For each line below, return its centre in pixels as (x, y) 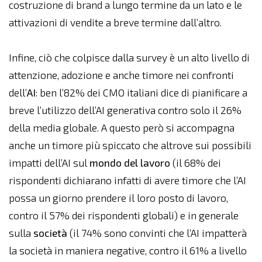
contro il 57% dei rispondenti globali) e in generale (124, 216)
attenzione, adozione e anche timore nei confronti (121, 75)
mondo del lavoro (130, 163)
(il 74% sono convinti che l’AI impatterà (157, 233)
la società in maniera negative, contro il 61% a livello (128, 251)
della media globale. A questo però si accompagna (122, 128)
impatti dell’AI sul (49, 163)
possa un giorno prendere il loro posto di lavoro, (118, 198)
